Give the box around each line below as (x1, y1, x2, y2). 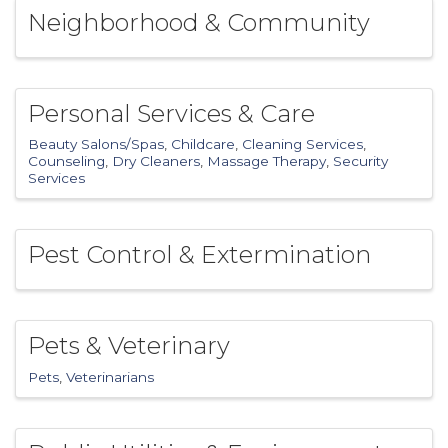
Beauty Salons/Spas (28, 136, 164, 153)
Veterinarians (66, 369, 154, 386)
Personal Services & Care (28, 98, 315, 128)
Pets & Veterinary (28, 331, 230, 361)
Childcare (171, 136, 235, 153)
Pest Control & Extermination (28, 240, 371, 270)
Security (333, 153, 388, 170)
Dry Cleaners (112, 153, 200, 170)
